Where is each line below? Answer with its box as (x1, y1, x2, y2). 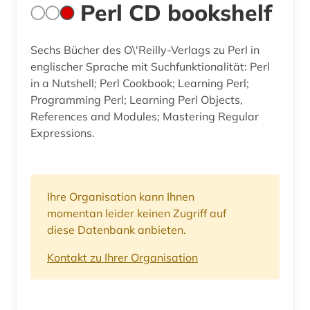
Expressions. (30, 125, 95, 140)
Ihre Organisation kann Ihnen (47, 189, 194, 203)
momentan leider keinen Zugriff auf (47, 206, 226, 220)
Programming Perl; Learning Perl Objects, (30, 92, 243, 107)
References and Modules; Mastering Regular (30, 109, 259, 123)
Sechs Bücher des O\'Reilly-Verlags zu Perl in (30, 42, 260, 57)
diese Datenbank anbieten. (47, 222, 186, 237)
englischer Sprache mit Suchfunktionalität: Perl (30, 59, 270, 73)
